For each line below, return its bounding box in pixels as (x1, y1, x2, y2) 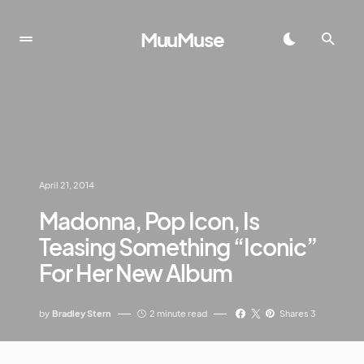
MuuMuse (140, 27, 224, 51)
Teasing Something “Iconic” (39, 232, 317, 261)
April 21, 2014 (39, 180, 94, 190)
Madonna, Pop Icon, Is (39, 206, 259, 235)
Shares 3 (279, 308, 317, 318)
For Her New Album (39, 258, 233, 287)
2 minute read (149, 308, 207, 318)
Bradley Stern (52, 308, 111, 318)
